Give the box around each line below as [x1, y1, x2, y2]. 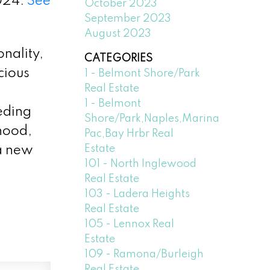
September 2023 [84, 13, 172, 24]
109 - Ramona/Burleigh [84, 248, 204, 260]
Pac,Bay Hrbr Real [84, 128, 174, 139]
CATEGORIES [84, 52, 153, 64]
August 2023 [84, 28, 152, 39]
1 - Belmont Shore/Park [84, 67, 201, 79]
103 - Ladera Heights [84, 188, 190, 199]
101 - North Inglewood [84, 158, 197, 169]
